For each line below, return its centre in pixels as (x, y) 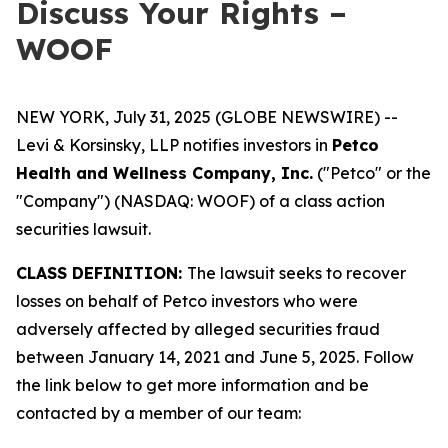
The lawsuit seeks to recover (296, 273)
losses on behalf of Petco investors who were (187, 301)
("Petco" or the (372, 173)
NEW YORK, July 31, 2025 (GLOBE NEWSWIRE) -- (207, 117)
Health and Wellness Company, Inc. (164, 173)
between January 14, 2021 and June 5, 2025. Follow (215, 357)
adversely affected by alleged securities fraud (198, 329)
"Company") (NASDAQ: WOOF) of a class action (200, 201)
